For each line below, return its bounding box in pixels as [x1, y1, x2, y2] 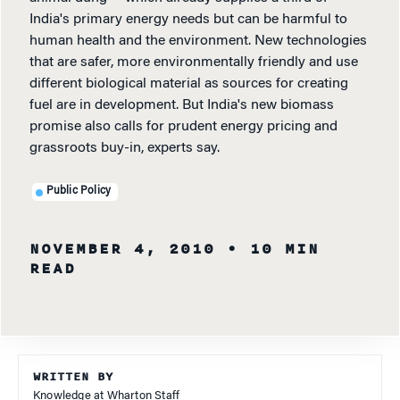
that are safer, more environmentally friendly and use [29, 54, 358, 70]
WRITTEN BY [33, 367, 113, 386]
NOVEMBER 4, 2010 [29, 237, 215, 261]
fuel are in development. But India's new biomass [29, 97, 334, 112]
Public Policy [46, 186, 112, 197]
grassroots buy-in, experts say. [29, 140, 220, 155]
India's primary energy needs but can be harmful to [29, 12, 347, 27]
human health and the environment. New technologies [29, 33, 367, 48]
